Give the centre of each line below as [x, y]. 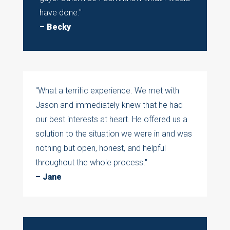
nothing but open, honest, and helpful [100, 148]
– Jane [48, 177]
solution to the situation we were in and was [113, 134]
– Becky [55, 27]
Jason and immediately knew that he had [109, 105]
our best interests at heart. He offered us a [111, 120]
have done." [60, 13]
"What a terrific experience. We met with [107, 91]
